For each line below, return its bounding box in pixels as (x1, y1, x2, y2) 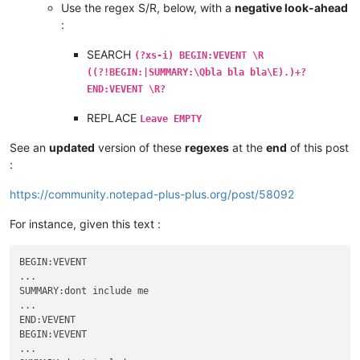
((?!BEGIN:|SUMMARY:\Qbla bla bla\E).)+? (87, 66, 306, 78)
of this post (287, 140, 349, 154)
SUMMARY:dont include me (19, 285, 149, 297)
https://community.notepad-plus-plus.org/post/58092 (10, 186, 294, 201)
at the (229, 140, 266, 154)
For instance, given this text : (10, 216, 161, 231)
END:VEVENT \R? (87, 83, 166, 95)
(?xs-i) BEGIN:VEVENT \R (134, 49, 264, 61)
